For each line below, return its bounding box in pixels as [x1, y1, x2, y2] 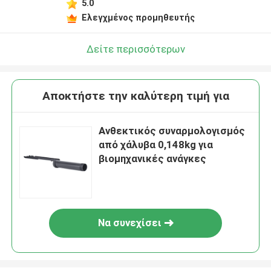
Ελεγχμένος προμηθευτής [81, 12, 195, 22]
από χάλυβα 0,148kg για [99, 139, 214, 151]
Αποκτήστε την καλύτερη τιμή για [42, 89, 229, 103]
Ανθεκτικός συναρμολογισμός [99, 125, 246, 137]
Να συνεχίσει [97, 217, 162, 229]
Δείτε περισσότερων [86, 42, 185, 55]
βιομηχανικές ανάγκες [99, 152, 207, 165]
